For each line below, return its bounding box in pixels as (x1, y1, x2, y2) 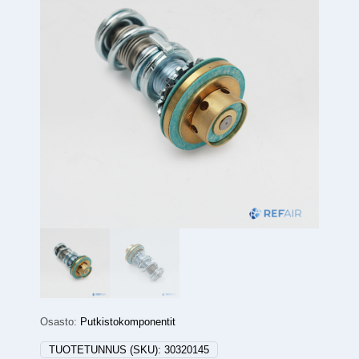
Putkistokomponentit (80, 316, 175, 329)
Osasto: (40, 316, 80, 329)
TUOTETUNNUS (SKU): (49, 344, 164, 357)
